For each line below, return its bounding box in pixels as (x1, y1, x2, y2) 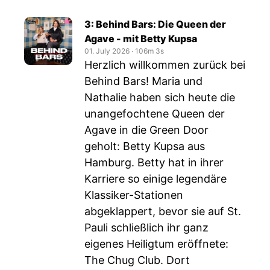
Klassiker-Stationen (84, 189, 183, 201)
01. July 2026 (84, 46, 130, 55)
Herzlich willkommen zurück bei (84, 58, 245, 71)
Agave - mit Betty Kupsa (84, 33, 197, 45)
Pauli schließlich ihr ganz (84, 221, 209, 234)
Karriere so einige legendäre (84, 172, 227, 185)
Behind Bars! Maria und (84, 75, 202, 87)
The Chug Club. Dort (84, 254, 190, 266)
